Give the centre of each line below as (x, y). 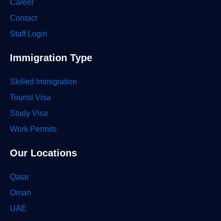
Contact (23, 18)
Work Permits (33, 129)
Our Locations (43, 153)
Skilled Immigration (43, 82)
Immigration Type (51, 58)
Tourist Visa (30, 97)
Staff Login (29, 34)
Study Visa (29, 113)
